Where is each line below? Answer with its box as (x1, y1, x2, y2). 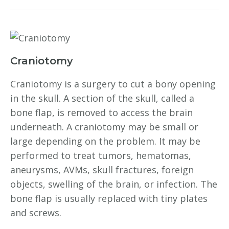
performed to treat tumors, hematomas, (10, 149, 191, 162)
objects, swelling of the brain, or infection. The (10, 178, 217, 190)
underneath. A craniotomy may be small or (10, 121, 198, 133)
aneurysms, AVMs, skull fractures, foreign (10, 164, 194, 176)
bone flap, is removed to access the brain (10, 106, 193, 119)
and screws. (10, 207, 61, 219)
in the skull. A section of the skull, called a (10, 92, 194, 104)
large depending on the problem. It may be (10, 135, 200, 147)
